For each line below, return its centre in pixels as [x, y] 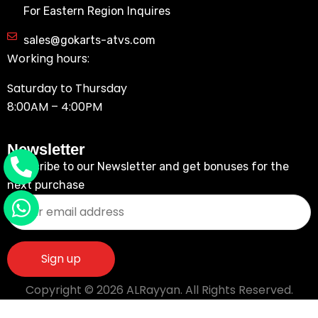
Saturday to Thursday [67, 88]
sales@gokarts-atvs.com [89, 40]
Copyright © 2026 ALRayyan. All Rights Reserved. [159, 290]
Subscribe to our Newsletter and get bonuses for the [148, 166]
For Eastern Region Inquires [97, 11]
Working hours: [48, 58]
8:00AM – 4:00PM [55, 106]
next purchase [46, 185]
